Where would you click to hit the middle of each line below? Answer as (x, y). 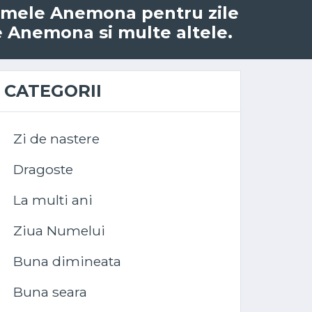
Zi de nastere (56, 139)
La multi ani (53, 200)
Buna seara (50, 292)
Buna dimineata (67, 261)
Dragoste (43, 169)
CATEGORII (53, 91)
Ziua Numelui (59, 231)
